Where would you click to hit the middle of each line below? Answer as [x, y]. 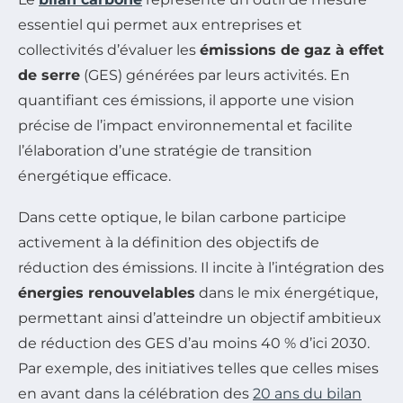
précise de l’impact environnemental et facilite [185, 125]
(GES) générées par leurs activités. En [215, 75]
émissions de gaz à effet [292, 49]
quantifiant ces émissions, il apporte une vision [186, 100]
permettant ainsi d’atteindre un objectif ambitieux [200, 318]
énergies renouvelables [107, 292]
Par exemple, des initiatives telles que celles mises [198, 368]
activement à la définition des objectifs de [169, 242]
